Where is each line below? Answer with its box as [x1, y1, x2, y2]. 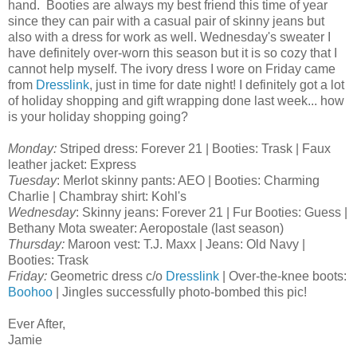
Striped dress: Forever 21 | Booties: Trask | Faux [57, 142, 331, 156]
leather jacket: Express [8, 158, 136, 172]
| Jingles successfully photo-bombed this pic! [53, 285, 307, 300]
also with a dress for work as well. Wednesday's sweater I [8, 30, 331, 45]
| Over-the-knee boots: [219, 269, 347, 284]
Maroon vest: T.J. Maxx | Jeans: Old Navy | [65, 237, 305, 252]
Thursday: [8, 237, 65, 252]
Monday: [8, 142, 57, 156]
